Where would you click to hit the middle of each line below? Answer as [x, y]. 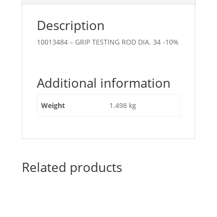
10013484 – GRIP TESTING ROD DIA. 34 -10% [108, 42]
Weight [53, 106]
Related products [72, 167]
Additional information [103, 83]
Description [70, 25]
